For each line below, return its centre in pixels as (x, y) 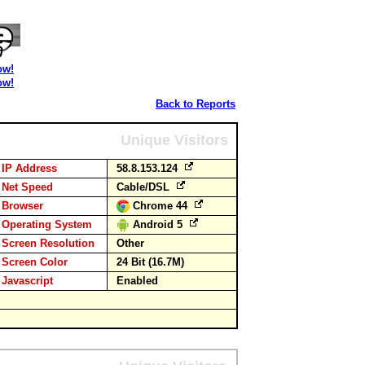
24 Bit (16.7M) (150, 262)
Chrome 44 (162, 206)
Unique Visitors (174, 140)
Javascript (27, 281)
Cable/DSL (145, 187)
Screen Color (35, 262)
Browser (22, 206)
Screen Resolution (48, 243)
